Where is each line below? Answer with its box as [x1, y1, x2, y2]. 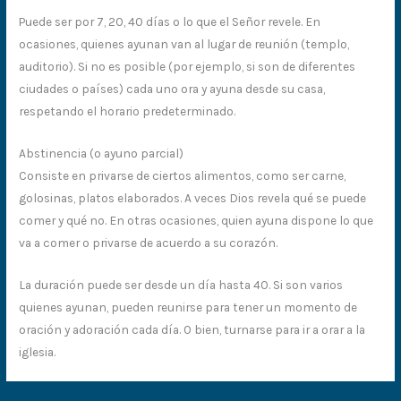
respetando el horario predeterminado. [19, 103, 236, 118]
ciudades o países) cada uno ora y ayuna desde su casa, [19, 81, 326, 96]
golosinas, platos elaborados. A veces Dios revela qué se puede [19, 190, 367, 205]
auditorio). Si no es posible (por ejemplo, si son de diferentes [19, 58, 356, 73]
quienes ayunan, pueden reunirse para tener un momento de [19, 299, 358, 314]
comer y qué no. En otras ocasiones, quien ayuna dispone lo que [19, 212, 374, 227]
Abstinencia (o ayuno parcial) [19, 145, 184, 160]
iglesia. [19, 344, 56, 359]
